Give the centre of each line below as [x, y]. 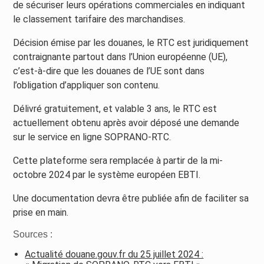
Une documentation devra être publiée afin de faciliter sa [131, 199]
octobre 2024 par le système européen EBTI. [107, 175]
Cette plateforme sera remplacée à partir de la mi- [118, 161]
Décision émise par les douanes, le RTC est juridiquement [131, 43]
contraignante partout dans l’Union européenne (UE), [121, 57]
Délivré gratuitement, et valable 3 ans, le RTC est [115, 109]
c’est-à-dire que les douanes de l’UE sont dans [109, 71]
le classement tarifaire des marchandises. [99, 19]
